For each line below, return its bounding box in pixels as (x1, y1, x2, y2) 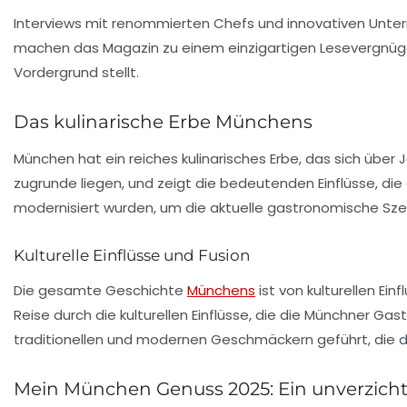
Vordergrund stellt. (14, 62, 139, 82)
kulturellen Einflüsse (120, 304, 249, 324)
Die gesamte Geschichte (14, 280, 187, 300)
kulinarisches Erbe (182, 148, 299, 168)
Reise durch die (14, 304, 120, 324)
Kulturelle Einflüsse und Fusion (14, 245, 250, 264)
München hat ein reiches (14, 148, 182, 168)
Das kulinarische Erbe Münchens (14, 110, 313, 133)
